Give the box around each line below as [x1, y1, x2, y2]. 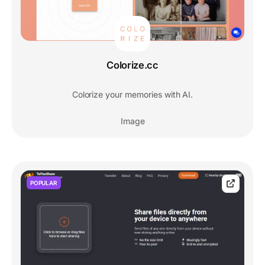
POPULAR [30, 179, 57, 186]
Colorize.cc [106, 59, 159, 71]
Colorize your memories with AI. [72, 89, 193, 99]
